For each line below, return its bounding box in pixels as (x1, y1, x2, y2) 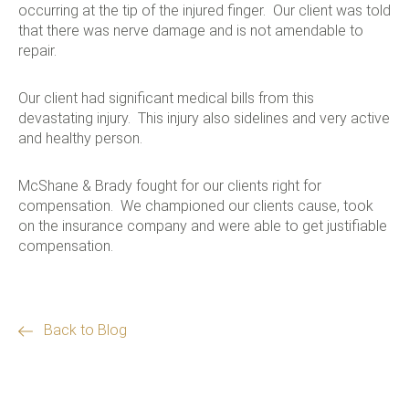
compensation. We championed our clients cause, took (18, 197, 373, 215)
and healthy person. (18, 130, 142, 147)
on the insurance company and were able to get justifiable (18, 217, 387, 235)
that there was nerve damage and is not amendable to (18, 22, 363, 39)
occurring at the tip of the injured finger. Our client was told (18, 2, 391, 19)
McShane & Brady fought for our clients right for (18, 177, 321, 194)
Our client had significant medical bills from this (18, 89, 314, 107)
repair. (18, 42, 57, 59)
